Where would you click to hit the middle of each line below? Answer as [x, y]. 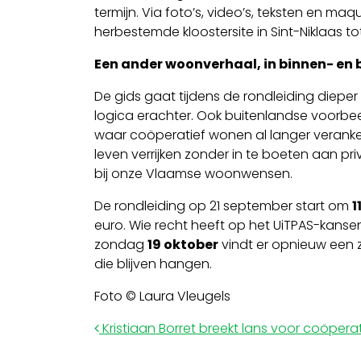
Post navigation [204, 333]
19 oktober [183, 244]
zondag [121, 244]
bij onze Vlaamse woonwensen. [193, 173]
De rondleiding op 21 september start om [223, 205]
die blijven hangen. [153, 263]
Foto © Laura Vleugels [162, 296]
